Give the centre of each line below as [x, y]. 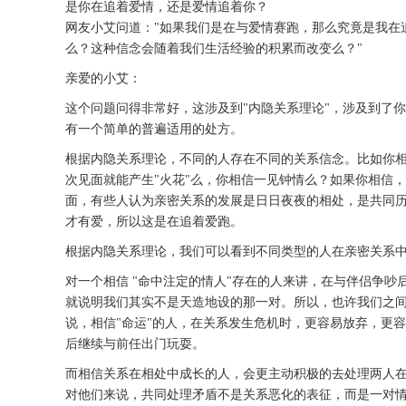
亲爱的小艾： [103, 79]
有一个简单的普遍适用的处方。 [154, 130]
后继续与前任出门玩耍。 [135, 344]
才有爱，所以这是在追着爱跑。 [154, 222]
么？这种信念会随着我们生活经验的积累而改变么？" [214, 49]
